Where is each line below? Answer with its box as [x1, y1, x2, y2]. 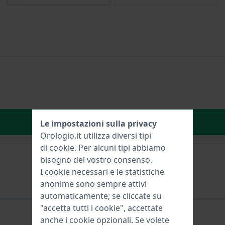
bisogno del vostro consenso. [40, 154, 152, 165]
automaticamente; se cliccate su [40, 190, 162, 201]
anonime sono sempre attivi [40, 178, 147, 189]
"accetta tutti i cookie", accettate [40, 202, 163, 213]
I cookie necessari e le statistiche [40, 166, 164, 177]
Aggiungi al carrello [84, 114, 179, 129]
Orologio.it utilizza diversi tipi [40, 130, 151, 141]
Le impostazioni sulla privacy [40, 118, 157, 129]
